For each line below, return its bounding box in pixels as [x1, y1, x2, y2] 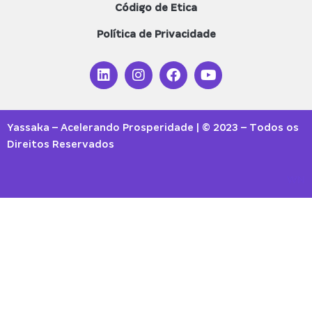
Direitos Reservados [7, 138, 117, 150]
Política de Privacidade [96, 28, 216, 40]
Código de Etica [115, 1, 197, 13]
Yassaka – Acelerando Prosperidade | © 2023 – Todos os [7, 121, 299, 133]
